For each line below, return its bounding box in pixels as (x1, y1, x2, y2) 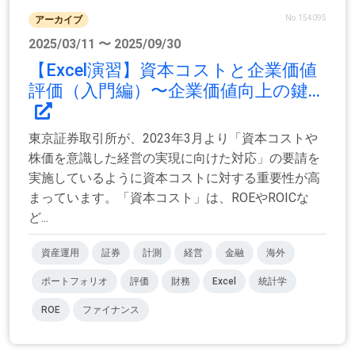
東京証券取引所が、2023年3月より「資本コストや (29, 131, 318, 146)
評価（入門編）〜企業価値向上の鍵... (29, 81, 320, 101)
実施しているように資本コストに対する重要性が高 (29, 170, 320, 185)
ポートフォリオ (41, 276, 108, 287)
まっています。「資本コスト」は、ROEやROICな (29, 190, 309, 205)
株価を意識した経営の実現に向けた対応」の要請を (29, 151, 320, 166)
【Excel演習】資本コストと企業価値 (29, 60, 317, 80)
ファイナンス (82, 304, 139, 315)
